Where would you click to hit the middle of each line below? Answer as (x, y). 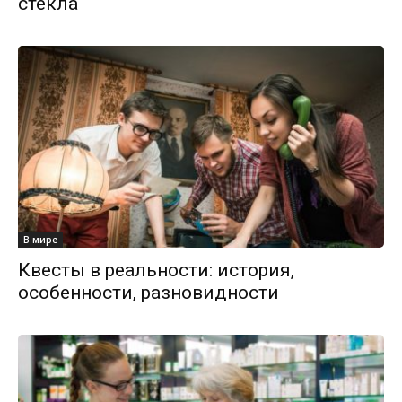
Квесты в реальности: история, (156, 270)
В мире (40, 239)
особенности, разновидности (149, 292)
